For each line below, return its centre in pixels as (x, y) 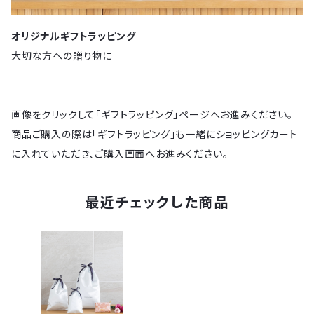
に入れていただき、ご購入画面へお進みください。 (120, 154)
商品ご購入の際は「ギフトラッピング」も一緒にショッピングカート (155, 135)
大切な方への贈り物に (62, 56)
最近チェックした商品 (157, 203)
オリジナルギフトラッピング (74, 36)
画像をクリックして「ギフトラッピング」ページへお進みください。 (152, 115)
